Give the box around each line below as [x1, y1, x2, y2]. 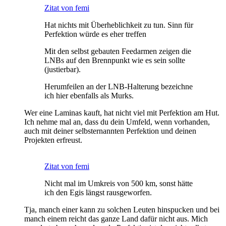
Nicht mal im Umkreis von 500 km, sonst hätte [44, 179, 193, 188]
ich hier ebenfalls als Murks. [44, 91, 134, 100]
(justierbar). [44, 65, 81, 74]
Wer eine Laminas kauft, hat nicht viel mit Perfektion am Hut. [24, 108, 219, 118]
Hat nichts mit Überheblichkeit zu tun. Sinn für [44, 21, 193, 30]
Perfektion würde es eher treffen [44, 30, 146, 39]
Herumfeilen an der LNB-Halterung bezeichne [44, 82, 193, 91]
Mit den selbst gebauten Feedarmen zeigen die [44, 47, 191, 56]
